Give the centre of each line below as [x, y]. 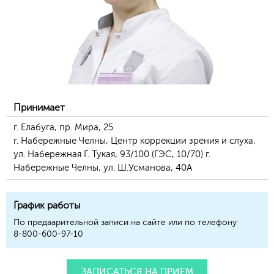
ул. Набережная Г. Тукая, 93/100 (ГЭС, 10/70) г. [112, 154]
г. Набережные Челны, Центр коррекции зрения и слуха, [135, 141]
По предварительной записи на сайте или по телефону [125, 222]
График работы [47, 206]
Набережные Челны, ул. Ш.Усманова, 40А [103, 168]
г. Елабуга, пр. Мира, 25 [63, 128]
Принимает [39, 108]
